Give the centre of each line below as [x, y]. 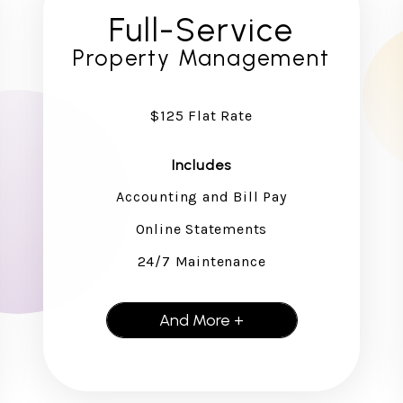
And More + [201, 320]
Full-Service [201, 30]
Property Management [201, 57]
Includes [201, 165]
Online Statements [201, 228]
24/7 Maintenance [201, 261]
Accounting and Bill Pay [201, 196]
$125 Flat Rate [201, 115]
